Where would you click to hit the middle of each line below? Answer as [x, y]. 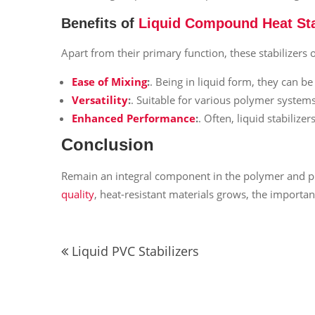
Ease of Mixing [109, 82]
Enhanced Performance [134, 118]
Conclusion [108, 144]
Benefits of [100, 23]
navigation [103, 262]
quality [78, 194]
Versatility [100, 100]
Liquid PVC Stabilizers [135, 251]
